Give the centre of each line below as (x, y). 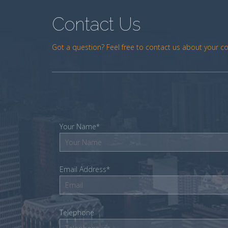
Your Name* (80, 126)
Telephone (77, 212)
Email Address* (85, 169)
